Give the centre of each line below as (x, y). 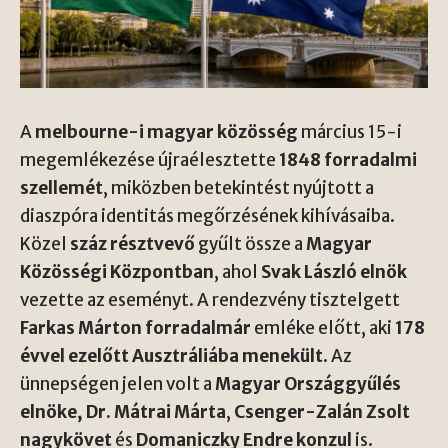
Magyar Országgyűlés (308, 383)
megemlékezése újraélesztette (149, 159)
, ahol (237, 271)
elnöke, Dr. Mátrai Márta (123, 411)
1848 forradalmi (348, 159)
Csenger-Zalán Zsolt (322, 411)
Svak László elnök (334, 271)
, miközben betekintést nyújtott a (238, 187)
